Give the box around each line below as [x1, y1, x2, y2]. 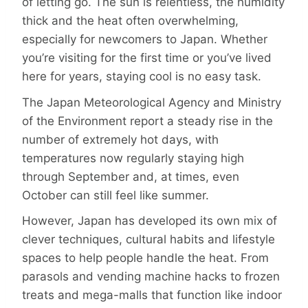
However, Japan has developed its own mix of [22, 213, 277, 228]
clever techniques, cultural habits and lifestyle [22, 232, 275, 246]
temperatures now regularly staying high [22, 151, 244, 165]
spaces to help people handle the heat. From [22, 250, 269, 265]
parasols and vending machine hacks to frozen [22, 269, 280, 283]
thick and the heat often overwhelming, [22, 14, 239, 28]
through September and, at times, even [22, 169, 239, 184]
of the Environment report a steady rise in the [22, 113, 273, 128]
